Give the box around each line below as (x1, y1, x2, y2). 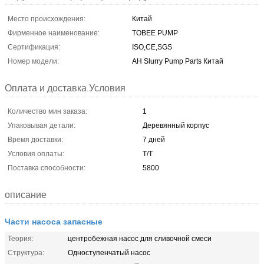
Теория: (8, 234, 34, 243)
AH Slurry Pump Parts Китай (132, 57, 223, 65)
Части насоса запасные (5, 214, 103, 227)
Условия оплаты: (8, 149, 64, 158)
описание (5, 189, 47, 200)
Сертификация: (8, 42, 60, 51)
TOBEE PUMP (132, 28, 178, 37)
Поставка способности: (8, 163, 85, 172)
